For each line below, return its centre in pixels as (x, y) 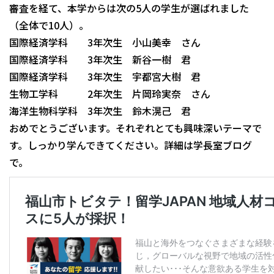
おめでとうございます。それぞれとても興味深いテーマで (135, 128)
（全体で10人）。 (49, 25)
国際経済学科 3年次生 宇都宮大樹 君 (105, 76)
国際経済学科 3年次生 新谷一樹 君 (100, 59)
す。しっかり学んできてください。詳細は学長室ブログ (131, 145)
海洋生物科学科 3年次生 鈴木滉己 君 (100, 110)
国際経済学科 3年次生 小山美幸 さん (105, 42)
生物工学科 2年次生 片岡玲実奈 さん (110, 93)
